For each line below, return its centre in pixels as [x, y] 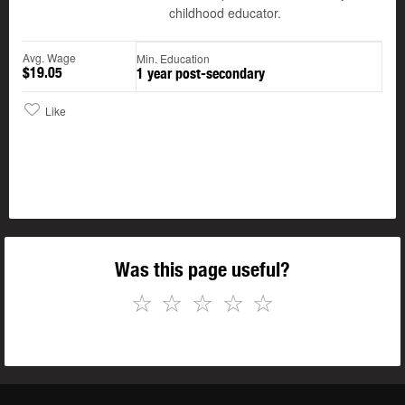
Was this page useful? [202, 270]
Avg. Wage [49, 58]
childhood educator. [225, 13]
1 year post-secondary [201, 74]
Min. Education [173, 59]
